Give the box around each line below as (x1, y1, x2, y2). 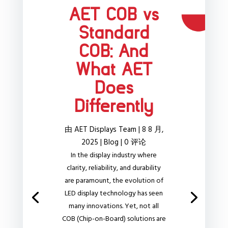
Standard (78, 24, 150, 42)
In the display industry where (71, 149, 157, 161)
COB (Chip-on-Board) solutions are (62, 213, 166, 225)
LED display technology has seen (65, 187, 163, 199)
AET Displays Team (74, 123, 136, 136)
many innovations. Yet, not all (69, 200, 159, 212)
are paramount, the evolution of (64, 175, 163, 187)
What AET (75, 61, 152, 79)
